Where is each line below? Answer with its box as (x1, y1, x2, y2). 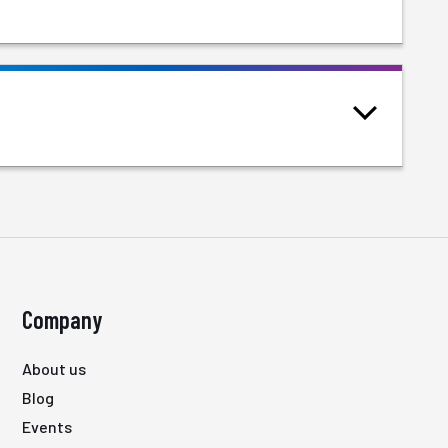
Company (21, 305, 102, 334)
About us (21, 359, 86, 378)
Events (21, 417, 72, 436)
